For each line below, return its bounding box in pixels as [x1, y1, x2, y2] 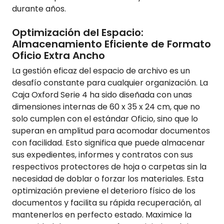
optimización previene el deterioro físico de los [12, 185, 195, 197]
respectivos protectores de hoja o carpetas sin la [12, 161, 206, 173]
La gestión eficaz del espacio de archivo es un [12, 65, 190, 77]
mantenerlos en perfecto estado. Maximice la [12, 209, 191, 221]
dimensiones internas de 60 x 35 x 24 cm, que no [12, 101, 200, 113]
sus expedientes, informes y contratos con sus [12, 149, 193, 161]
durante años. [12, 3, 66, 15]
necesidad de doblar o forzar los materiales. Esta [12, 173, 203, 185]
